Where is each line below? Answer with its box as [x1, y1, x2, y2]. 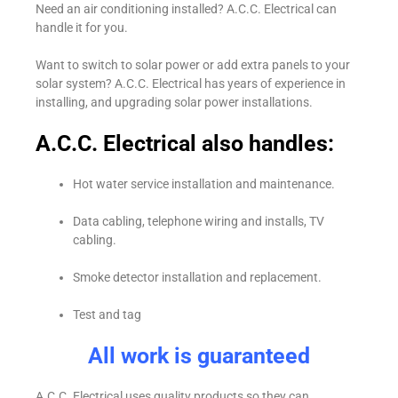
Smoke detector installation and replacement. [73, 270, 322, 285]
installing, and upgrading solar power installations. [36, 95, 313, 110]
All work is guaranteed [88, 343, 310, 370]
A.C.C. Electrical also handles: [36, 131, 334, 157]
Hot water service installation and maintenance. [73, 177, 335, 192]
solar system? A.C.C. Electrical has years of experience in [36, 76, 346, 92]
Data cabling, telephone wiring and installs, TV [73, 214, 324, 229]
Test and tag [73, 307, 141, 322]
